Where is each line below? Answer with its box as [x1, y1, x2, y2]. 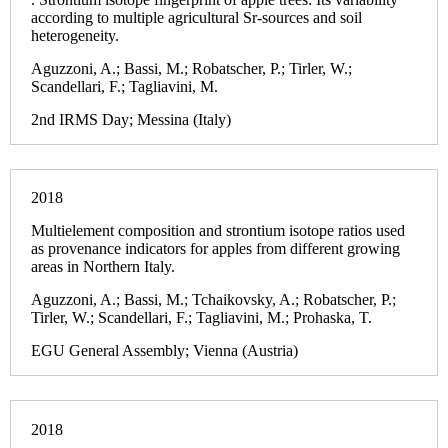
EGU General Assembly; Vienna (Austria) [31, 341, 298, 359]
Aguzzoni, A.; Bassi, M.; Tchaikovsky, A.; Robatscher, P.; [31, 290, 396, 308]
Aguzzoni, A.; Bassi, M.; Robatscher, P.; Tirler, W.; [31, 59, 352, 77]
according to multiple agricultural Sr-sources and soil [31, 8, 362, 26]
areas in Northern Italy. [31, 258, 175, 276]
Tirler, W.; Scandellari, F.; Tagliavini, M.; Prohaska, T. [31, 308, 372, 326]
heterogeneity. [31, 26, 119, 44]
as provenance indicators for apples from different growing [31, 240, 400, 258]
